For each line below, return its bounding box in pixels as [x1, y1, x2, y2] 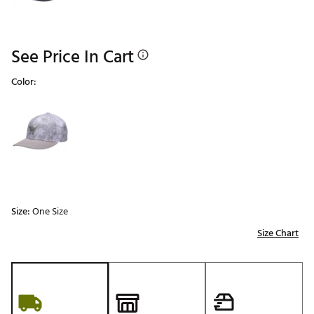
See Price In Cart [11, 43, 134, 72]
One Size [32, 203, 68, 220]
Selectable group [11, 100, 76, 116]
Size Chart [257, 225, 299, 242]
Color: [11, 74, 36, 90]
